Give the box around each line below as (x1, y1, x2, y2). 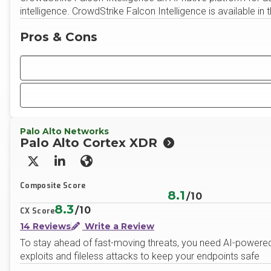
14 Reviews (20, 221, 71, 232)
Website (85, 157, 129, 175)
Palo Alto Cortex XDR (20, 135, 157, 150)
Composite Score (20, 181, 86, 191)
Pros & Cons (20, 29, 97, 44)
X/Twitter (32, 157, 79, 175)
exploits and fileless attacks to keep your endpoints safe (20, 250, 260, 262)
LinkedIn (59, 157, 105, 175)
